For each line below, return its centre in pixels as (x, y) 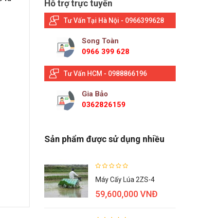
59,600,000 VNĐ (127, 194)
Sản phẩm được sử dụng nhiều (104, 139)
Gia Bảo (95, 94)
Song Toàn (100, 41)
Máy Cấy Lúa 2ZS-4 (125, 180)
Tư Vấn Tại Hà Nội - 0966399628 (114, 21)
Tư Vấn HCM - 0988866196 (105, 74)
